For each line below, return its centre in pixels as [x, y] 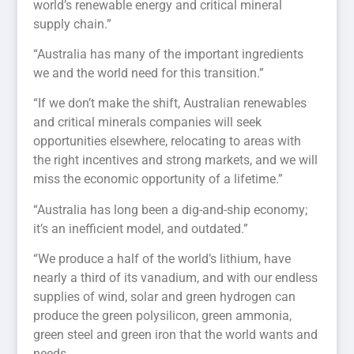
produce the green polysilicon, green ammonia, [163, 316]
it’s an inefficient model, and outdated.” [141, 228]
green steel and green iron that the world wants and [176, 335]
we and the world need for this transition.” [149, 73]
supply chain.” [73, 24]
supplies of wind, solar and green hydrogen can [165, 297]
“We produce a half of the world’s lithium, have [162, 259]
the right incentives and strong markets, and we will [176, 160]
